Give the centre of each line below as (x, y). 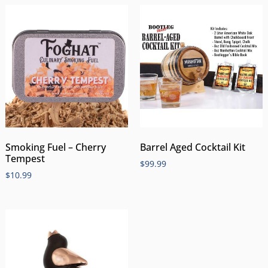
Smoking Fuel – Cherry (55, 147)
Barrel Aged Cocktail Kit (193, 147)
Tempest (25, 159)
